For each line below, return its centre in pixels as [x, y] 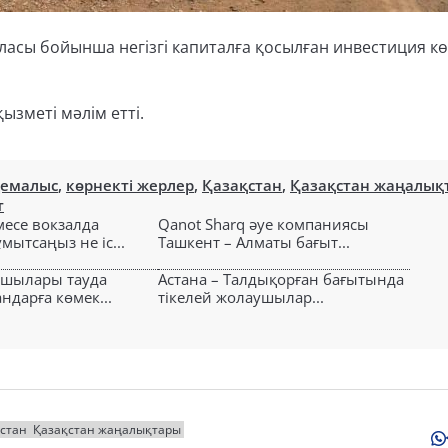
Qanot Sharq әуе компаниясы [263, 224]
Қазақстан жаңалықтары [107, 429]
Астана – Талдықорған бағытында [281, 279]
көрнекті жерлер [130, 185]
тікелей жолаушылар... [241, 297]
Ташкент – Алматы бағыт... [254, 242]
